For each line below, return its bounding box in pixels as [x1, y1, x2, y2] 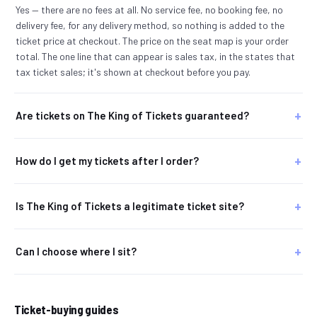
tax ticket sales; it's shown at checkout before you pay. [16, 66, 250, 78]
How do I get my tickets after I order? [16, 154, 199, 167]
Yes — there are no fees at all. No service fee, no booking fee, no [16, 4, 283, 16]
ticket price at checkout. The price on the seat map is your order [16, 35, 289, 47]
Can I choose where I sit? [16, 245, 137, 258]
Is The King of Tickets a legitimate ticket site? [16, 200, 244, 212]
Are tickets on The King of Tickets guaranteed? [16, 109, 249, 122]
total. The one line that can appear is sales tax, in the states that [16, 50, 295, 62]
